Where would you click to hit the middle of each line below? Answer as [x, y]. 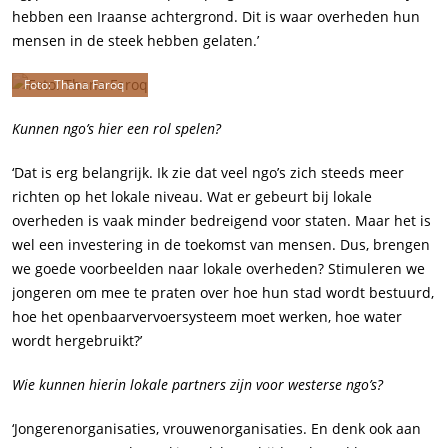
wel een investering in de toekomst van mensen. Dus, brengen [221, 245]
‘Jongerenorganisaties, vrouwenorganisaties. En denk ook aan [216, 429]
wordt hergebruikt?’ [77, 341]
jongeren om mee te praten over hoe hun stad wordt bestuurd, [223, 293]
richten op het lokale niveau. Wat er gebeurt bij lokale [192, 197]
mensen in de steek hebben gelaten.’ [135, 41]
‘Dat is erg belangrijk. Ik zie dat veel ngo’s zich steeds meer [208, 173]
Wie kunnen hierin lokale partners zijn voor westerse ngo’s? [197, 385]
